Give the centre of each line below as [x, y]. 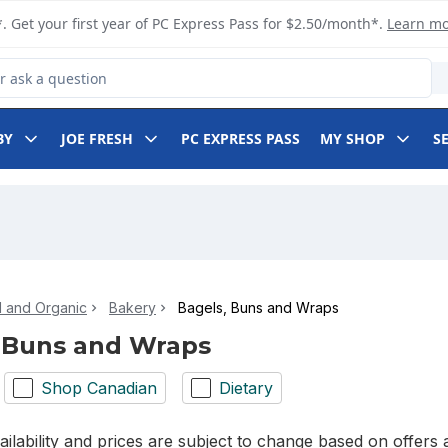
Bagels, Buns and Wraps [258, 308]
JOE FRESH [97, 138]
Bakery [132, 308]
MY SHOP [352, 138]
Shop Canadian [99, 387]
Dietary [246, 387]
